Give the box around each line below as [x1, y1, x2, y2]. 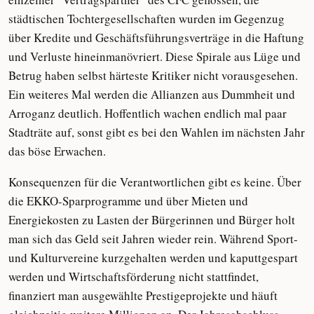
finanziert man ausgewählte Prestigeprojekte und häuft [8, 287, 278, 303]
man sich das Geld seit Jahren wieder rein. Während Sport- [8, 231, 298, 247]
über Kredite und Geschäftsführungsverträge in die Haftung [8, 29, 304, 46]
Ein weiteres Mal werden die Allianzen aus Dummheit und [8, 86, 295, 102]
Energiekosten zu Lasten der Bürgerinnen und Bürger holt [8, 212, 295, 228]
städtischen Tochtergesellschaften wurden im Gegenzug [8, 11, 285, 27]
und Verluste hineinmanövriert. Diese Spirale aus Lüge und [8, 48, 301, 64]
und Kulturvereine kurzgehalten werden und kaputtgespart [8, 250, 298, 266]
